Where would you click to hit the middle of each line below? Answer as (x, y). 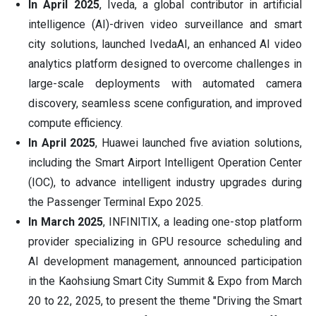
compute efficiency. (75, 123)
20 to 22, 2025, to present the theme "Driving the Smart (165, 300)
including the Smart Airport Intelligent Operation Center (165, 162)
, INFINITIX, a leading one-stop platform (203, 221)
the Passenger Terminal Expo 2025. (116, 202)
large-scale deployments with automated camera (165, 83)
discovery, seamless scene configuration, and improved (165, 103)
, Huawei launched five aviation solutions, (199, 142)
